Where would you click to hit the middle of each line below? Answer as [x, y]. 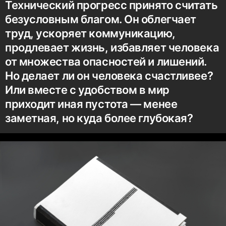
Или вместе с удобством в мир [87, 90]
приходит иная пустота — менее [91, 104]
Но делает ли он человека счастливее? [109, 76]
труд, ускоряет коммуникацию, [90, 34]
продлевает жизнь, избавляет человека [112, 48]
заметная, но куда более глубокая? [99, 118]
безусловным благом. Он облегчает [101, 19]
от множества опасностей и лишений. [106, 62]
